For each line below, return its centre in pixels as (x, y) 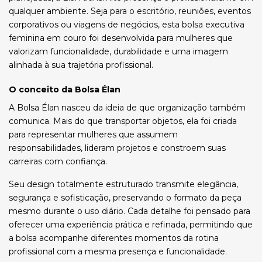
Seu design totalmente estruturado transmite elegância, (123, 184)
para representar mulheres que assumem (93, 135)
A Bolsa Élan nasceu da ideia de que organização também (127, 108)
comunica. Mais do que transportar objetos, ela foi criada (123, 121)
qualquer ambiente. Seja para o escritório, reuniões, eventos (130, 11)
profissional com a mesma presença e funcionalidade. (118, 251)
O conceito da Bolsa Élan (65, 89)
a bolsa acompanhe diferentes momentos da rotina (114, 238)
